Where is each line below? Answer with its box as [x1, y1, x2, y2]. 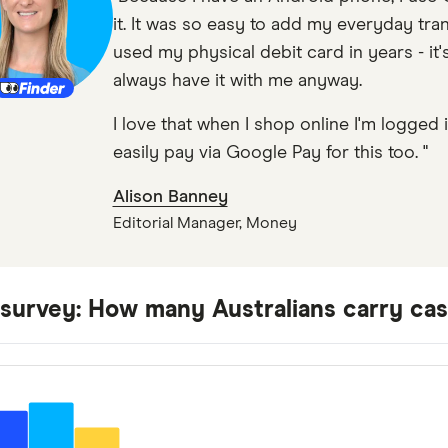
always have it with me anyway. [112, 72, 362, 90]
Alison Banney [112, 188, 228, 206]
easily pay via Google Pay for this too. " [112, 144, 428, 162]
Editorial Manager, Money [112, 215, 297, 231]
